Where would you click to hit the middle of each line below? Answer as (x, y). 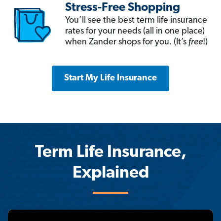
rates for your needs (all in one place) (135, 32)
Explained (110, 174)
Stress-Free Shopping (123, 8)
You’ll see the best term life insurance (136, 21)
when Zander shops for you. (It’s (127, 42)
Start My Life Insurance (110, 78)
